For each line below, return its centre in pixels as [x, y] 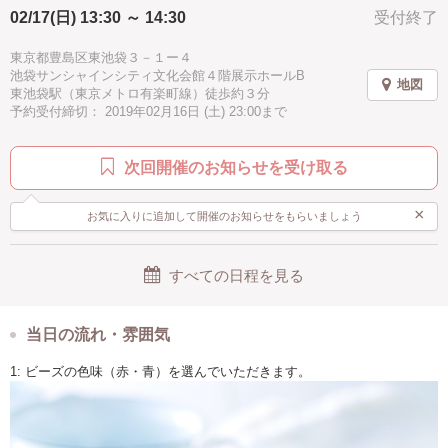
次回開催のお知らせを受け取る [235, 167]
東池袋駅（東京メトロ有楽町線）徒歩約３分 [140, 93]
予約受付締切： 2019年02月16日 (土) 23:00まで [148, 111]
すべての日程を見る [236, 275]
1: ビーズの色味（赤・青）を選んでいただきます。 [160, 371]
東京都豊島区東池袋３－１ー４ [101, 57]
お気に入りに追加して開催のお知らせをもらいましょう [224, 216]
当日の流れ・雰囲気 [98, 334]
